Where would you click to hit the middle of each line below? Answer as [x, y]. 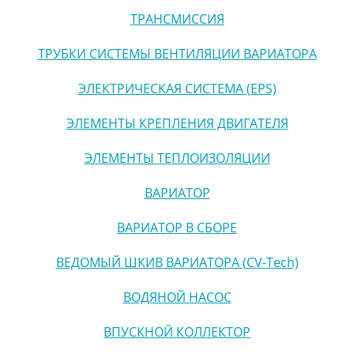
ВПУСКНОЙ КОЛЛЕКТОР [177, 331]
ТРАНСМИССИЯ [177, 19]
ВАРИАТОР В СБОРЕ [177, 227]
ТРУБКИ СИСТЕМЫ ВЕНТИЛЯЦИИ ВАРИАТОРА [177, 53]
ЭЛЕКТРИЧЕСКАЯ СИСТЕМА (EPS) [177, 88]
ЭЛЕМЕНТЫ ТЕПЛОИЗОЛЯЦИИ [177, 158]
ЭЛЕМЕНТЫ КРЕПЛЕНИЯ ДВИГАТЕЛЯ [177, 123]
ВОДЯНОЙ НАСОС [177, 297]
